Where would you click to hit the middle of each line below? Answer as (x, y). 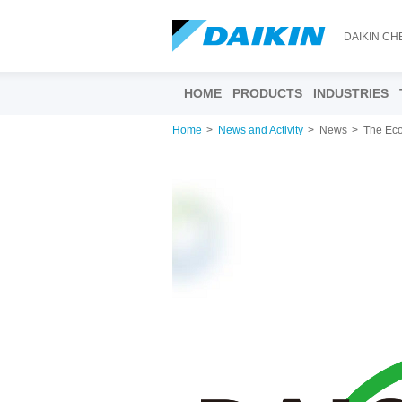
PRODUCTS (267, 93)
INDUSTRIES (351, 93)
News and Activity (261, 130)
